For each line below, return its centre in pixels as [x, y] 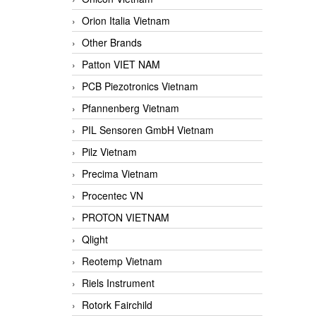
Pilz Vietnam [109, 152]
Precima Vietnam [120, 174]
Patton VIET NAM [121, 65]
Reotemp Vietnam [122, 261]
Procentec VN [113, 196]
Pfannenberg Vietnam [130, 108]
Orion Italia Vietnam [126, 21]
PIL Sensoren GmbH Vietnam [148, 130]
